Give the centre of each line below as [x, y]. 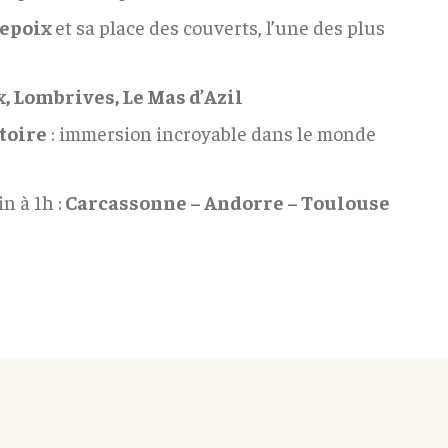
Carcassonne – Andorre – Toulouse [226, 201]
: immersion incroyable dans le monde [211, 132]
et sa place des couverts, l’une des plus [220, 26]
